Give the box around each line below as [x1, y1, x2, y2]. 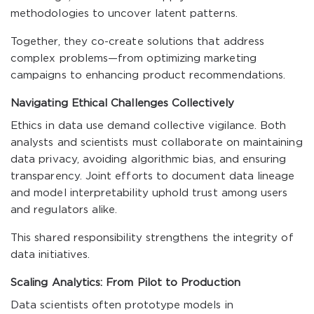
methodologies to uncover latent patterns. [11, 9, 238, 18]
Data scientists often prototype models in [11, 301, 233, 310]
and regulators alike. [11, 205, 118, 214]
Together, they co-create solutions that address [11, 37, 265, 46]
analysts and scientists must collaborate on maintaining [11, 138, 303, 147]
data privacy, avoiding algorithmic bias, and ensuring [11, 155, 287, 164]
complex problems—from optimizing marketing [11, 54, 257, 63]
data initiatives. [11, 250, 90, 259]
